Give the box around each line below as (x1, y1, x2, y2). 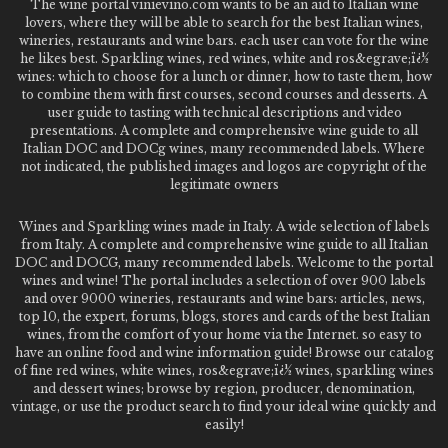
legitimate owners (169, 177, 279, 192)
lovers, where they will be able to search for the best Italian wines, (25, 15, 423, 30)
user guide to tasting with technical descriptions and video (46, 105, 402, 120)
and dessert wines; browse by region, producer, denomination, (33, 381, 415, 396)
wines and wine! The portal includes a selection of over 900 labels (22, 273, 426, 288)
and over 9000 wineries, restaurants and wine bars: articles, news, (23, 291, 425, 306)
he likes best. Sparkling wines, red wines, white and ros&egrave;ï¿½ (19, 51, 429, 66)
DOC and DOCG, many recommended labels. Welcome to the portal (15, 255, 433, 270)
